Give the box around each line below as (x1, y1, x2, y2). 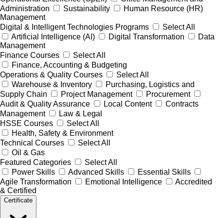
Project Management (61, 90, 132, 99)
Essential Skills (138, 168, 191, 177)
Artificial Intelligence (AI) (11, 33, 95, 41)
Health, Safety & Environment (12, 129, 113, 138)
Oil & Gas (12, 148, 45, 157)
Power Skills (12, 168, 55, 177)
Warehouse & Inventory (12, 80, 92, 89)
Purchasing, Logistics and (106, 80, 195, 89)
